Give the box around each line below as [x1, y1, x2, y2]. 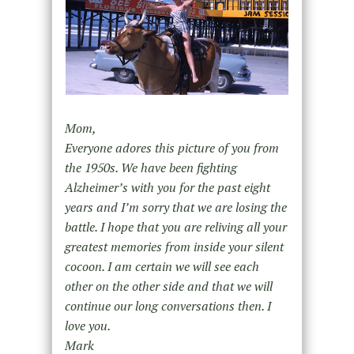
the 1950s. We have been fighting [64, 158, 237, 176]
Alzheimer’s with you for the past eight [64, 178, 270, 196]
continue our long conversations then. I [64, 296, 271, 314]
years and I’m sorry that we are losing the [64, 198, 287, 216]
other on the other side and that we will [64, 277, 273, 295]
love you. [64, 316, 111, 334]
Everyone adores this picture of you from [64, 138, 279, 156]
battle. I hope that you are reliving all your [64, 217, 287, 235]
